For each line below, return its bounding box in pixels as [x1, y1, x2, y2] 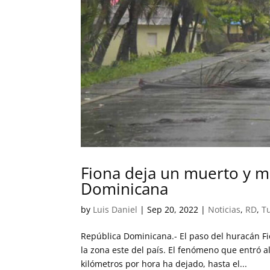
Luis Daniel [93, 203, 138, 215]
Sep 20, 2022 [147, 203, 199, 215]
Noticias [208, 203, 241, 215]
